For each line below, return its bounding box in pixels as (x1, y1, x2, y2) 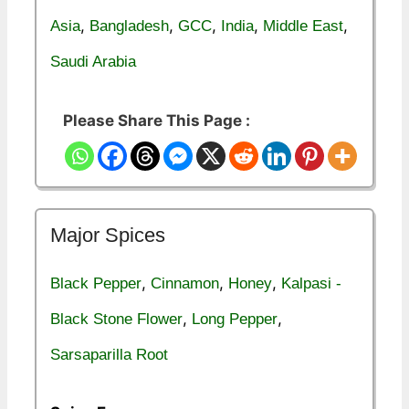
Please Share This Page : (63, 110, 250, 130)
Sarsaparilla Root (50, 345, 168, 363)
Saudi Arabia (50, 53, 136, 71)
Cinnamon (151, 274, 219, 292)
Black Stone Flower (50, 309, 183, 328)
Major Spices (50, 223, 165, 246)
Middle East (263, 17, 343, 36)
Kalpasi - (281, 274, 341, 292)
